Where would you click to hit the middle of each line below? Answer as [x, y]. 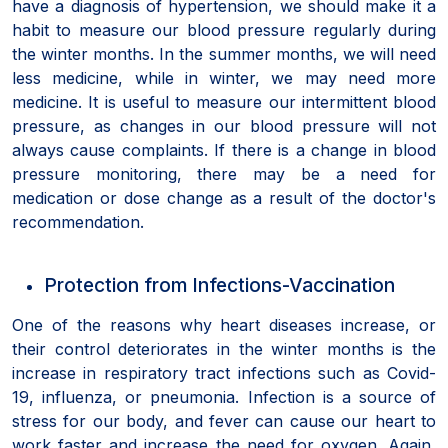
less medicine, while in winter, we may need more [224, 77]
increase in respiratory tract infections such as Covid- [224, 372]
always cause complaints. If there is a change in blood [224, 149]
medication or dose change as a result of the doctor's [224, 197]
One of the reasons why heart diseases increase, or [224, 324]
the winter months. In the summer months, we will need [224, 53]
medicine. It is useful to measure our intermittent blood [224, 101]
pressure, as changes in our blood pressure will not [224, 125]
